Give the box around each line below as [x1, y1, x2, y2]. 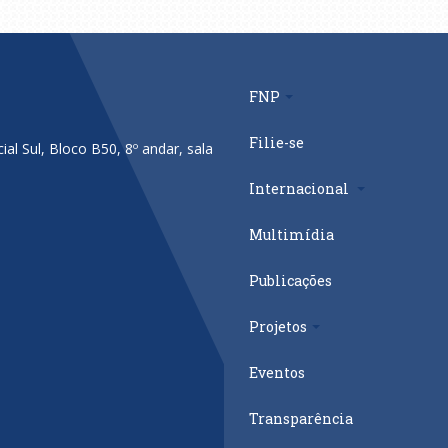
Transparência [249, 408, 353, 428]
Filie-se [249, 132, 304, 152]
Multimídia [249, 224, 334, 244]
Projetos [249, 316, 307, 336]
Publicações [249, 270, 332, 290]
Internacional [249, 178, 352, 198]
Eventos [249, 362, 305, 382]
